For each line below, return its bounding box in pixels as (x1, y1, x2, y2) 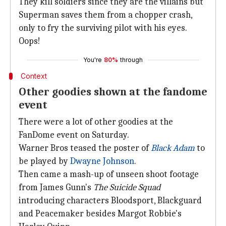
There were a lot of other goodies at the (19, 117, 173, 127)
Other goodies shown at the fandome (19, 85, 207, 98)
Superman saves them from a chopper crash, (19, 10, 192, 20)
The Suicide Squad (93, 182, 160, 193)
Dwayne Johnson (70, 156, 134, 166)
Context (20, 72, 47, 80)
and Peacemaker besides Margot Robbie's (19, 208, 182, 219)
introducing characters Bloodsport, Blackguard (19, 195, 202, 206)
